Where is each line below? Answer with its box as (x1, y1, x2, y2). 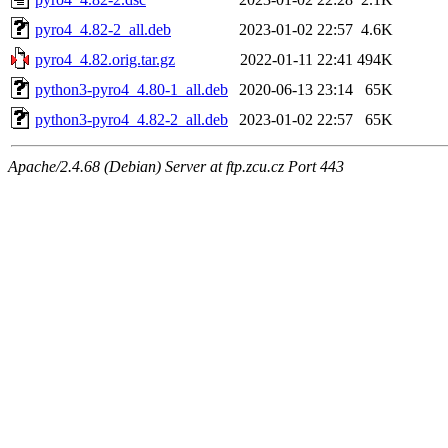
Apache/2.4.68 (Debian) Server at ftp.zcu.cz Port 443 (8, 157, 344, 175)
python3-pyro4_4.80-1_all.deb (35, 80, 228, 98)
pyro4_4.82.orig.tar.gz (35, 50, 175, 68)
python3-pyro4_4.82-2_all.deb (35, 110, 228, 128)
